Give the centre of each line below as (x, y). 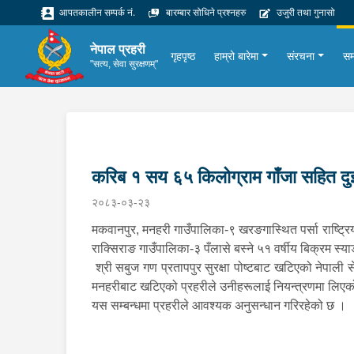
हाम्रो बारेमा (237, 56)
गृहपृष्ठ (183, 56)
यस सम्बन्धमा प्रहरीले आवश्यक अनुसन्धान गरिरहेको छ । (219, 306)
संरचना (301, 56)
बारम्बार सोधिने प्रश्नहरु (205, 13)
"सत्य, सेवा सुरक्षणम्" (124, 64)
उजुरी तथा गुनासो (305, 13)
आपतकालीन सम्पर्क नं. (96, 13)
